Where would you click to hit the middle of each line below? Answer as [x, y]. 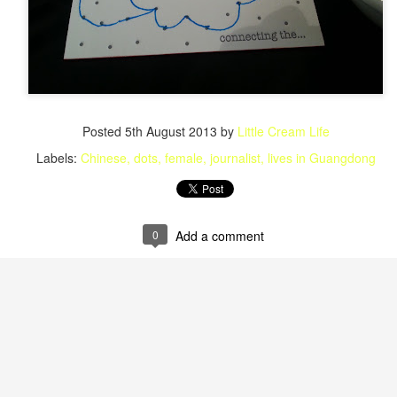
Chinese [103, 158]
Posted [103, 131]
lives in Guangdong [321, 158]
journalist [235, 158]
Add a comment [220, 236]
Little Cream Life [283, 131]
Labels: [58, 158]
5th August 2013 [171, 131]
